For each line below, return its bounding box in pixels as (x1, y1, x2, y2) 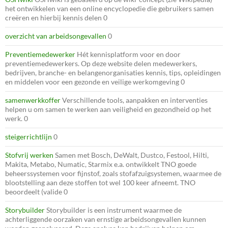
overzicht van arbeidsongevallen (5, 31, 106, 40)
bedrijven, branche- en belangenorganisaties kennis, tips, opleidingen (5, 68, 221, 77)
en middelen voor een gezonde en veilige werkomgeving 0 (5, 77, 185, 86)
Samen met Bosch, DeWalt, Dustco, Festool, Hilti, (53, 150, 209, 159)
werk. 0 (5, 113, 28, 123)
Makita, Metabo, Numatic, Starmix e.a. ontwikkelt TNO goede (5, 159, 196, 168)
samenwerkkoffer (5, 95, 61, 104)
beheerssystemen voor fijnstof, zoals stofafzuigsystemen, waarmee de (5, 168, 221, 178)
